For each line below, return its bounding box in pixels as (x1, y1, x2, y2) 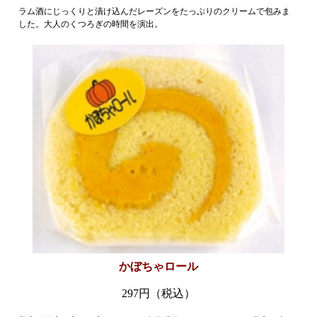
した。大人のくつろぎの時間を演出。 (18, 19, 163, 30)
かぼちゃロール (118, 260, 198, 272)
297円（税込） (121, 287, 195, 299)
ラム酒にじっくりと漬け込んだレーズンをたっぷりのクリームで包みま (18, 6, 291, 17)
